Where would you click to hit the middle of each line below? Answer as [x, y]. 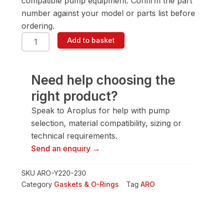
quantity [35, 105]
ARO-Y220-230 [62, 173]
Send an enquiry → [66, 149]
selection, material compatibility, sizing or [106, 123]
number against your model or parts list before [108, 13]
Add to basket [91, 41]
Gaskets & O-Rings [86, 184]
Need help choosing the [103, 80]
